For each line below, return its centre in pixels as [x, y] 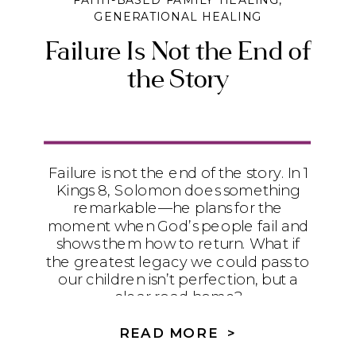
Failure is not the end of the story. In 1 [178, 172]
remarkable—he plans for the [178, 208]
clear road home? [178, 297]
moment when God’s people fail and [178, 226]
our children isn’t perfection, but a [178, 279]
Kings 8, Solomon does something [178, 190]
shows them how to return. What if [178, 244]
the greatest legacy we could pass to [178, 261]
